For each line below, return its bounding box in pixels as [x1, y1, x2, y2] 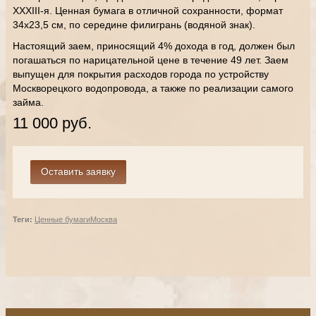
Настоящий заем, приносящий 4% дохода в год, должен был [13, 40, 295, 51]
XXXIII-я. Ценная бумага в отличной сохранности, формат [13, 5, 283, 16]
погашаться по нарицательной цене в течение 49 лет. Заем [13, 54, 288, 66]
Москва [90, 215, 117, 224]
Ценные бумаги [35, 215, 90, 224]
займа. [13, 97, 44, 108]
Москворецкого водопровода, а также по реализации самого [13, 83, 293, 94]
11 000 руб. [13, 114, 92, 132]
